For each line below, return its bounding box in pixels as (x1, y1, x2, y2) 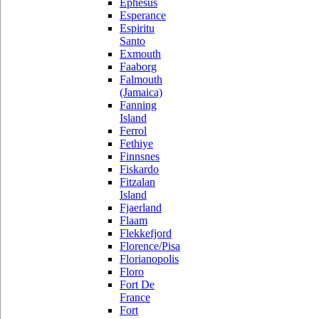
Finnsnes (120, 150, 159, 162)
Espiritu (120, 22, 155, 34)
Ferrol (120, 125, 147, 137)
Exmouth (120, 48, 161, 60)
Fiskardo (120, 163, 159, 175)
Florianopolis (120, 253, 179, 265)
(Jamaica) (120, 86, 162, 98)
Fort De (120, 278, 155, 291)
